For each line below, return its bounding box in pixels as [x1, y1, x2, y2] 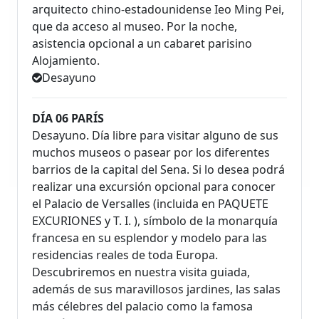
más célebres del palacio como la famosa [32, 298, 253, 314]
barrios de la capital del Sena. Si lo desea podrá [32, 161, 285, 177]
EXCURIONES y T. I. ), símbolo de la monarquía [32, 212, 278, 229]
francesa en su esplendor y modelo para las [32, 229, 267, 246]
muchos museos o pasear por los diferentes [32, 144, 270, 160]
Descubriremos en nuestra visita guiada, [32, 263, 250, 280]
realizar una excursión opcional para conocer [32, 178, 276, 194]
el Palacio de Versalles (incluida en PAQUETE [32, 195, 268, 211]
